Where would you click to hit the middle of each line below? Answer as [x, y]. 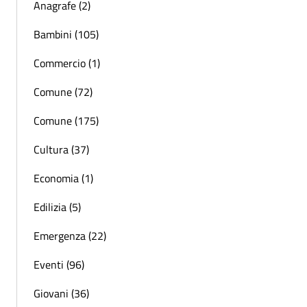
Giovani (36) [61, 294]
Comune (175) [66, 121]
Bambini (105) [66, 35]
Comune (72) [63, 92]
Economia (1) [63, 179]
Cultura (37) [61, 150]
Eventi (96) [59, 265]
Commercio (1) [67, 63]
